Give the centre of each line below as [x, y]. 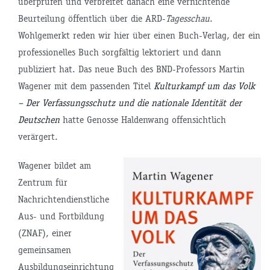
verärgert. [38, 136]
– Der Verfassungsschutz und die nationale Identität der [130, 102]
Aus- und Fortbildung [61, 216]
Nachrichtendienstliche [63, 199]
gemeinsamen [44, 250]
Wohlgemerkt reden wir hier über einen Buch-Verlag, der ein [139, 35]
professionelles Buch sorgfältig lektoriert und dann [119, 52]
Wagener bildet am [54, 165]
